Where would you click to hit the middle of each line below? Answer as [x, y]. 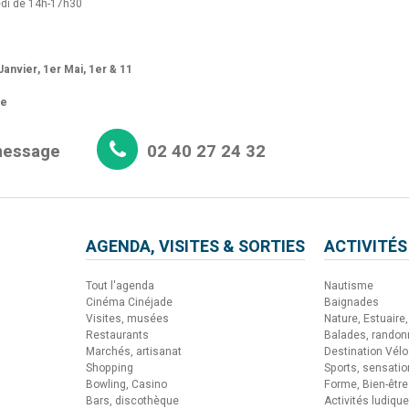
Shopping [110, 367]
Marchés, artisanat [134, 351]
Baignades [351, 302]
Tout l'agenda [120, 285]
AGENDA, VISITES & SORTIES [195, 246]
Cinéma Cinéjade [129, 302]
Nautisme [349, 285]
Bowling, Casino [126, 384]
